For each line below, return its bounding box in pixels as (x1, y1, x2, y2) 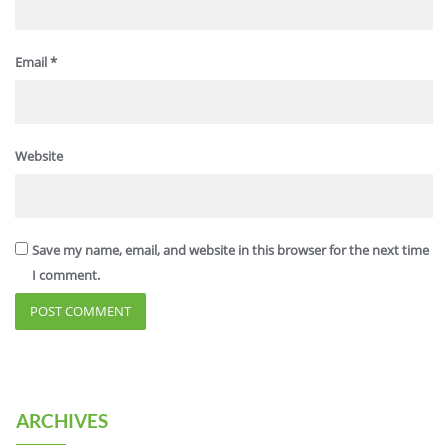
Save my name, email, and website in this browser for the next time (31, 241, 429, 259)
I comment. (31, 266, 100, 284)
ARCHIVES (16, 409, 108, 432)
